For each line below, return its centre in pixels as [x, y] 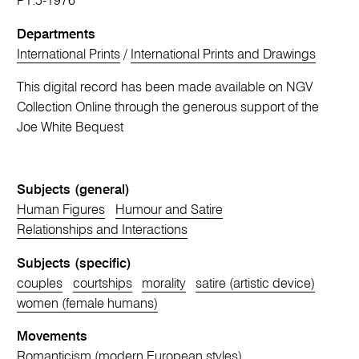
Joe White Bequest [71, 128]
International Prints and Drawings [224, 54]
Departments [56, 34]
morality [163, 284]
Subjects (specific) [75, 264]
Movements [52, 337]
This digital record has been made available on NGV [165, 88]
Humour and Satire [169, 211]
